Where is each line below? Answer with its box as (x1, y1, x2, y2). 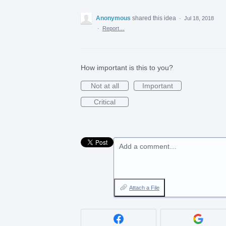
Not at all (90, 82, 119, 90)
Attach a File (129, 185, 159, 191)
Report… (102, 25, 125, 32)
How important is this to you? (81, 64, 173, 72)
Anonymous (96, 15, 131, 22)
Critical (94, 98, 116, 106)
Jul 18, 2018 (184, 15, 214, 22)
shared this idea (132, 15, 178, 22)
